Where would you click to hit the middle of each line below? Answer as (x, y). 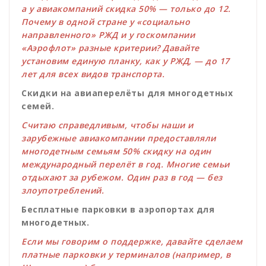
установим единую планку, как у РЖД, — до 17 (126, 61)
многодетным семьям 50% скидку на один (116, 151)
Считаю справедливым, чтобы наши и (107, 125)
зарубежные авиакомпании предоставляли (119, 138)
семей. (38, 106)
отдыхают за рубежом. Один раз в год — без (122, 178)
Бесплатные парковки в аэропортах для (118, 210)
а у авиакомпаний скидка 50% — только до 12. (126, 9)
